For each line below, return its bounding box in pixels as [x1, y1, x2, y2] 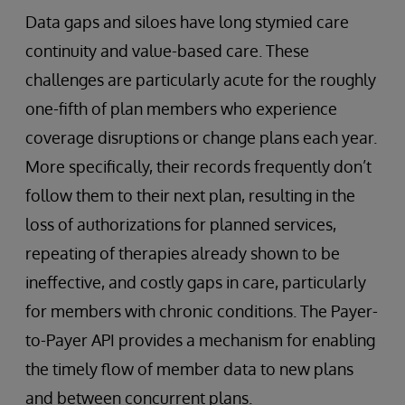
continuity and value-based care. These [25, 41, 309, 61]
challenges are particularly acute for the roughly [25, 70, 376, 90]
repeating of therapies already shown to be [25, 243, 340, 264]
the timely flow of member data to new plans [25, 359, 353, 380]
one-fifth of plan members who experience [25, 99, 337, 119]
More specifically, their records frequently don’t [25, 156, 372, 177]
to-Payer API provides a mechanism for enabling [25, 330, 375, 351]
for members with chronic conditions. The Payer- [25, 301, 378, 322]
